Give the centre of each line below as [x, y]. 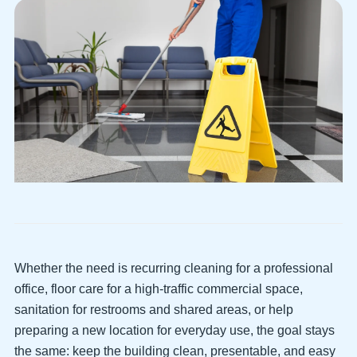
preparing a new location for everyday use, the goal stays [175, 330]
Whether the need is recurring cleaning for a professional [174, 267]
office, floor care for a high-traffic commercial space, [159, 288]
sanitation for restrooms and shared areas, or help [154, 309]
